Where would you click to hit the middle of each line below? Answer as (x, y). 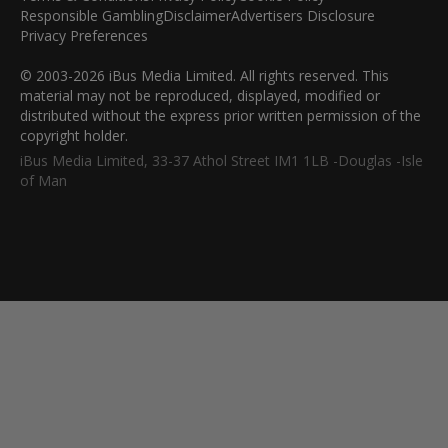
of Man (43, 181)
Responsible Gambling (91, 16)
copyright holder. (74, 136)
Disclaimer (197, 16)
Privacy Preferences (84, 36)
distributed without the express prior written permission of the (220, 116)
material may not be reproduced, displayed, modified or (200, 96)
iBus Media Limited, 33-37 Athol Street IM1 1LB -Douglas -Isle (221, 161)
